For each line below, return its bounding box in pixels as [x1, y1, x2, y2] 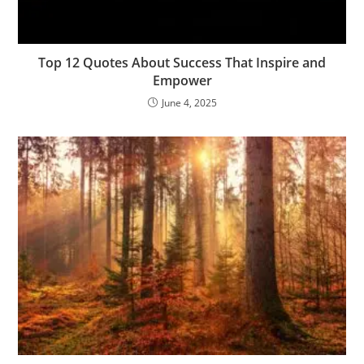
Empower [152, 71, 212, 90]
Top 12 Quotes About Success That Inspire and [38, 54, 326, 72]
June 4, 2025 [161, 96, 217, 110]
